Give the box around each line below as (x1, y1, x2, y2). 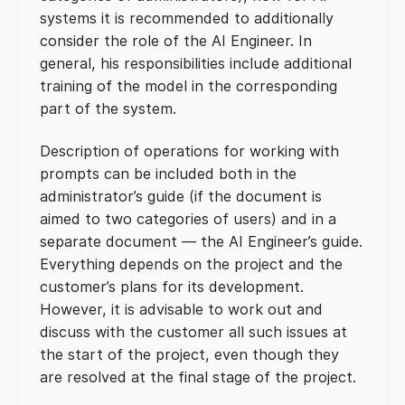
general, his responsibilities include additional (40, 54, 352, 72)
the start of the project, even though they (40, 345, 339, 363)
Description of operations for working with (40, 142, 339, 160)
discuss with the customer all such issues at (40, 323, 347, 341)
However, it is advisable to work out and (40, 300, 323, 318)
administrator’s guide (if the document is (40, 187, 322, 205)
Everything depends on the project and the (40, 255, 343, 273)
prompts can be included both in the (40, 165, 297, 183)
